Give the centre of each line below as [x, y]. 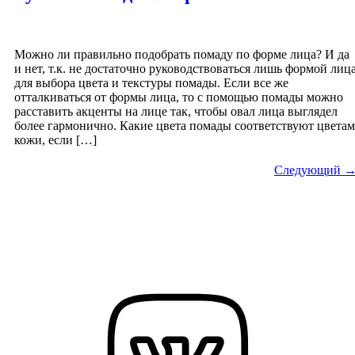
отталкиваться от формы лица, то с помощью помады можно [179, 97]
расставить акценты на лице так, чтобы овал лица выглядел [176, 112]
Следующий [309, 170]
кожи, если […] [55, 140]
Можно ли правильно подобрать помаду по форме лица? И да [182, 55]
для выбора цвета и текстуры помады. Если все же [151, 83]
